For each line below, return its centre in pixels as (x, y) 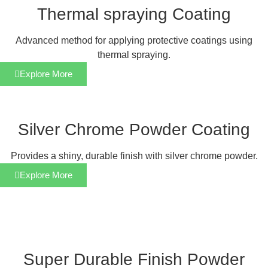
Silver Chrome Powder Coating (134, 130)
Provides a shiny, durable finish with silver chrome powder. (134, 156)
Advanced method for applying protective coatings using (134, 41)
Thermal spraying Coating (134, 14)
